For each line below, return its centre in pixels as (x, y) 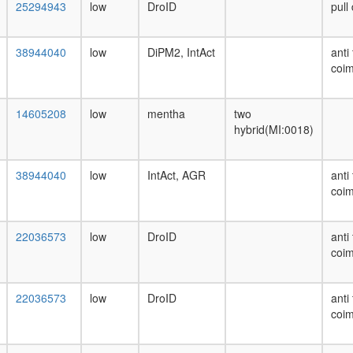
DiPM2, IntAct (181, 52)
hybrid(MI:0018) (274, 129)
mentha (166, 113)
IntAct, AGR (176, 175)
